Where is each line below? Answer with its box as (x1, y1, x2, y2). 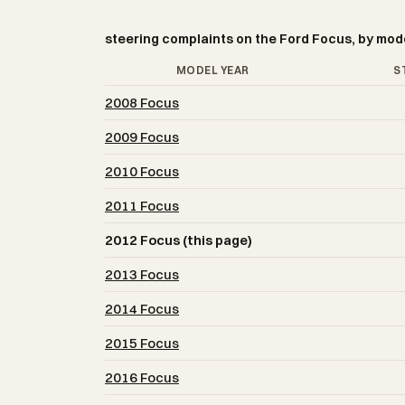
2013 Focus (105, 266, 179, 284)
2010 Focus (105, 163, 179, 181)
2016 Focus (105, 369, 179, 387)
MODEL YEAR (175, 63, 250, 78)
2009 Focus (105, 128, 179, 146)
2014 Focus (105, 300, 179, 318)
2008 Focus (105, 94, 179, 112)
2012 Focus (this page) (105, 231, 252, 250)
